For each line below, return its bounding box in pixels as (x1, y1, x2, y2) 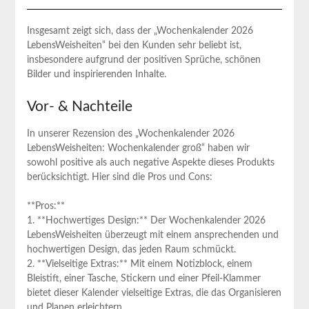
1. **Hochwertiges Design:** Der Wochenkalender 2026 (26, 215, 266, 226)
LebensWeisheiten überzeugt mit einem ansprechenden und (26, 230, 279, 240)
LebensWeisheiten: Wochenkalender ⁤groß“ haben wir (26, 143, 250, 153)
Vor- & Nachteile (26, 99, 132, 114)
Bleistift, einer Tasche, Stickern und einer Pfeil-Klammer (26, 273, 261, 283)
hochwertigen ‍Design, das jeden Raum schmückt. (26, 244, 236, 255)
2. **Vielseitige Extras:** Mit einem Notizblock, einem (26, 259, 252, 269)
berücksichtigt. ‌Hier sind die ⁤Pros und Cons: (26, 172, 212, 182)
